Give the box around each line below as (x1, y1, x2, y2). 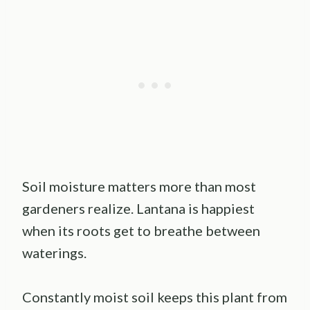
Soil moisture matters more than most (22, 178, 256, 195)
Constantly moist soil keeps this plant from (22, 289, 287, 306)
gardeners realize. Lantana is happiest (22, 200, 255, 217)
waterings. (22, 244, 86, 262)
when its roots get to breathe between (22, 222, 260, 239)
